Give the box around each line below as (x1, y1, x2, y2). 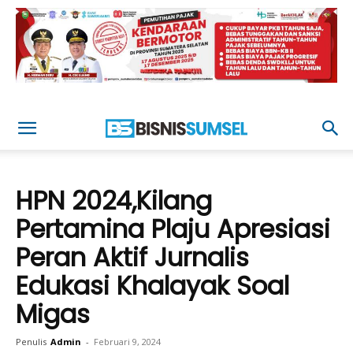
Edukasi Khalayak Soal (16, 268, 289, 303)
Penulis (16, 336, 46, 347)
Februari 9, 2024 (94, 336, 161, 347)
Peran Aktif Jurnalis (16, 240, 249, 275)
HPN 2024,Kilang (16, 183, 212, 218)
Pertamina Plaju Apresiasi (16, 211, 330, 247)
